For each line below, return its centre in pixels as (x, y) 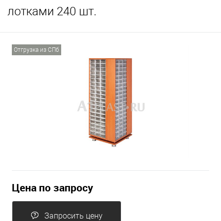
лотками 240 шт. (52, 12)
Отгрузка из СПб (37, 50)
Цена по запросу (53, 188)
